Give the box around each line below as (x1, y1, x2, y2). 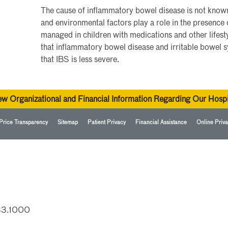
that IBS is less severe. (41, 55, 120, 64)
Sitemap (57, 119, 78, 125)
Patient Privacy (87, 119, 126, 125)
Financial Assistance (135, 119, 187, 125)
